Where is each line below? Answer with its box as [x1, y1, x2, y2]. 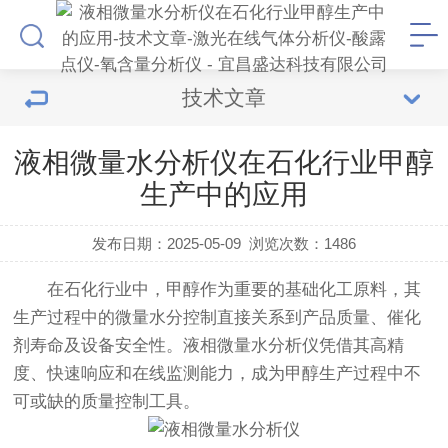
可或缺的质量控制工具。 [13, 392, 201, 411]
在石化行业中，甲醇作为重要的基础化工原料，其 [47, 280, 422, 299]
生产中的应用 [140, 179, 308, 210]
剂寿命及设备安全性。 [13, 336, 184, 355]
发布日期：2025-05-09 [91, 235, 241, 252]
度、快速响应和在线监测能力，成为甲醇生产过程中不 [13, 364, 422, 383]
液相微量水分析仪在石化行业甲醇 [14, 147, 434, 178]
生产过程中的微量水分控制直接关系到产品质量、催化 [13, 308, 422, 327]
